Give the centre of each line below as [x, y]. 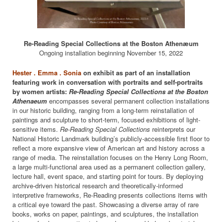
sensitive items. [36, 129]
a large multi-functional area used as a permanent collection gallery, [109, 166]
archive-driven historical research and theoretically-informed [98, 185]
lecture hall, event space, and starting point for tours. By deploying [108, 176]
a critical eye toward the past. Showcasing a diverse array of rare [106, 204]
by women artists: [40, 91]
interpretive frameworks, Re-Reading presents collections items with [110, 195]
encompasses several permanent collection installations [129, 101]
